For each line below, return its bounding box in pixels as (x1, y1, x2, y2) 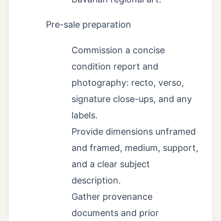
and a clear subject (72, 159, 150, 170)
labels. (72, 110, 98, 121)
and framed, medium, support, (72, 143, 198, 153)
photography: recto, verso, (72, 77, 184, 88)
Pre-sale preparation (46, 19, 131, 30)
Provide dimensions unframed (72, 126, 196, 137)
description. (72, 175, 121, 186)
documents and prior (72, 208, 159, 219)
